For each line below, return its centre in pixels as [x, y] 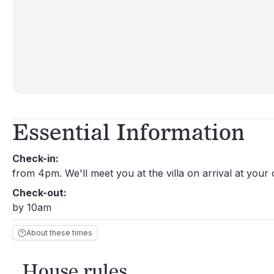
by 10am [32, 207]
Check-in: [35, 158]
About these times [59, 233]
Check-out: [39, 193]
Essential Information [128, 131]
